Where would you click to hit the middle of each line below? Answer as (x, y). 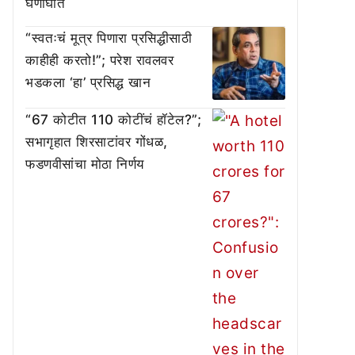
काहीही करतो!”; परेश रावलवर (99, 60)
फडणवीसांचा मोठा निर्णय (85, 164)
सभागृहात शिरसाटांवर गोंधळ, (97, 142)
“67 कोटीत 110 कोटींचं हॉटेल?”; (113, 120)
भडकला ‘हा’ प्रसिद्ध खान (88, 82)
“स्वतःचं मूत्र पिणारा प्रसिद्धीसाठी (109, 38)
